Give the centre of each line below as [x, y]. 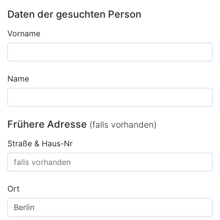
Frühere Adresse [48, 124]
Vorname [24, 33]
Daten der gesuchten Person [74, 14]
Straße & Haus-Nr [40, 143]
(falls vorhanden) [123, 124]
